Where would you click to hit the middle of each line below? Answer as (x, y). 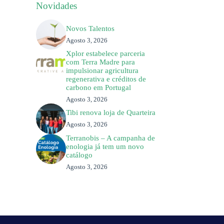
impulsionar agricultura (102, 71)
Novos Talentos (90, 28)
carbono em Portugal (99, 88)
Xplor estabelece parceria (106, 54)
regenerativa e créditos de (106, 79)
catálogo (79, 155)
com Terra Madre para (101, 62)
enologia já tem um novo (105, 146)
